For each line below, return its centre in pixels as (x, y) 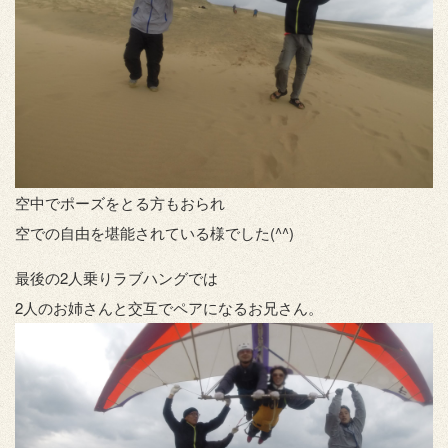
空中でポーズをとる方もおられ (120, 203)
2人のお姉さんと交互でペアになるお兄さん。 (169, 308)
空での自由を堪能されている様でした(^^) (154, 233)
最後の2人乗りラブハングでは (116, 278)
